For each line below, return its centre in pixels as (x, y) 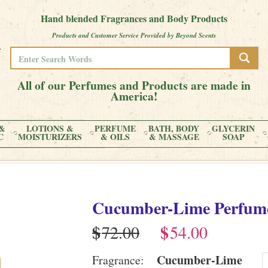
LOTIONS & (50, 128)
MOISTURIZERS (50, 137)
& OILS (115, 137)
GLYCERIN (233, 128)
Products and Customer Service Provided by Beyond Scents (134, 35)
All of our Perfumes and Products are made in (134, 85)
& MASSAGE (174, 137)
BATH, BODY (174, 128)
